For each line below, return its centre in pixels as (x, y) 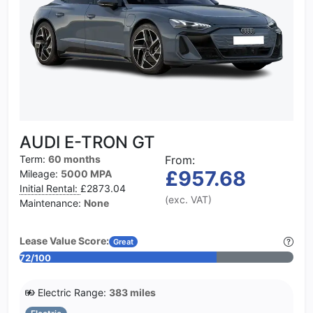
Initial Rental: (50, 188)
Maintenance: (52, 203)
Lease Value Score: (64, 240)
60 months (74, 159)
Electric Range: (72, 292)
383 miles (132, 292)
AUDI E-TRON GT (87, 142)
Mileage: (40, 173)
